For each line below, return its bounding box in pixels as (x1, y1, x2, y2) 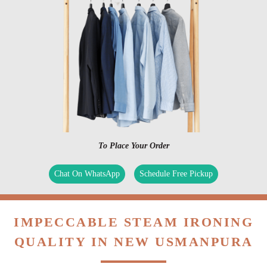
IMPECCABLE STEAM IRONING (14, 215, 253, 230)
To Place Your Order (98, 141, 169, 151)
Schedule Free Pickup (139, 169, 213, 179)
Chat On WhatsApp (54, 169, 120, 179)
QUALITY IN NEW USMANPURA (14, 234, 253, 250)
